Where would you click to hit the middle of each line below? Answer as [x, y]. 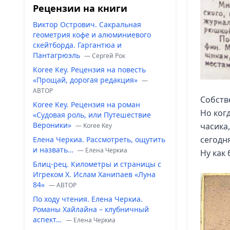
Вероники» [53, 125]
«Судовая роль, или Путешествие [92, 115]
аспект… [48, 219]
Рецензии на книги [80, 8]
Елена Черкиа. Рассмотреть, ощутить [99, 139]
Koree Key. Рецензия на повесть [89, 70]
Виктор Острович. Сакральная [87, 24]
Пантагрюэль [57, 55]
